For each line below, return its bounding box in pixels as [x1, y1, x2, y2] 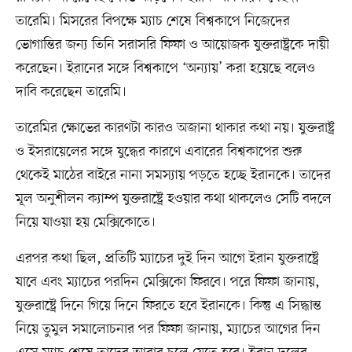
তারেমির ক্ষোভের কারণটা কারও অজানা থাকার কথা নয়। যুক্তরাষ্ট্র [15, 118, 335, 137]
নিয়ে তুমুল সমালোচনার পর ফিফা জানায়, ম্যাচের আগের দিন [15, 319, 321, 339]
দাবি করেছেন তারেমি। [15, 82, 126, 101]
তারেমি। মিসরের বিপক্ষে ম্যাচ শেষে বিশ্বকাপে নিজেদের [15, 11, 290, 31]
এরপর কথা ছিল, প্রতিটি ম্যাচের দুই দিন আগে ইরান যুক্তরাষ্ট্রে [15, 248, 319, 268]
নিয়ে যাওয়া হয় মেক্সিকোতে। [15, 212, 156, 232]
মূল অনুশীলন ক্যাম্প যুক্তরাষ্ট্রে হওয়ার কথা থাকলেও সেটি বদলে [15, 189, 332, 208]
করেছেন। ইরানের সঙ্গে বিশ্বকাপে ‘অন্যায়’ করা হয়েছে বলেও [15, 58, 315, 78]
